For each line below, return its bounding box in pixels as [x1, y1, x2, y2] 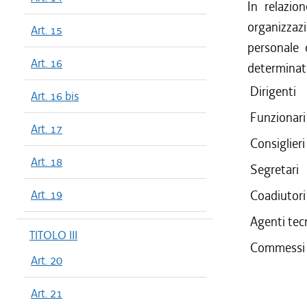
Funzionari [250, 109, 306, 126]
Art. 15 [31, 23, 62, 38]
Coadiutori [250, 187, 306, 204]
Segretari [250, 161, 299, 178]
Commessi [250, 239, 305, 256]
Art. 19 [31, 187, 62, 202]
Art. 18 [31, 154, 62, 169]
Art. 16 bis [31, 88, 79, 103]
